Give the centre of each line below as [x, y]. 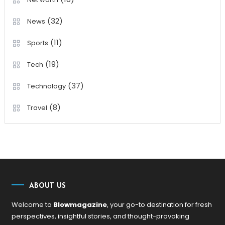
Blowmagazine [80, 204]
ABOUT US [48, 186]
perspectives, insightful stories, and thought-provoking [101, 216]
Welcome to [33, 204]
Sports [37, 43]
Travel [37, 107]
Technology [46, 86]
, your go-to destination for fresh [160, 204]
